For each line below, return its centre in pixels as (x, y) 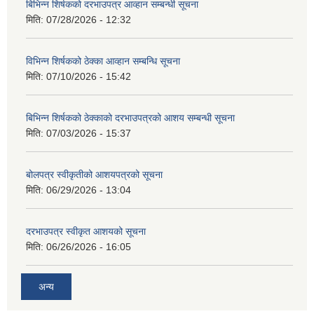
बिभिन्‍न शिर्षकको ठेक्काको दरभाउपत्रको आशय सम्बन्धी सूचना (130, 118)
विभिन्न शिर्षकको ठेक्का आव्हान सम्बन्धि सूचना (103, 61)
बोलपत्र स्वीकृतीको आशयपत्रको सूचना (94, 175)
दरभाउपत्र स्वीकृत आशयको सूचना (86, 232)
